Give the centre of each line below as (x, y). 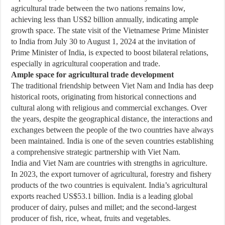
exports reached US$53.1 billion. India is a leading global (102, 196)
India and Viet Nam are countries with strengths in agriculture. (109, 163)
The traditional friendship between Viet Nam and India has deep (113, 86)
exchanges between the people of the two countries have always (113, 130)
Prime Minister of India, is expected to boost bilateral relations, (110, 52)
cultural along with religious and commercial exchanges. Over (109, 108)
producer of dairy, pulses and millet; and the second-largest (104, 207)
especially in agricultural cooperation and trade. (86, 64)
